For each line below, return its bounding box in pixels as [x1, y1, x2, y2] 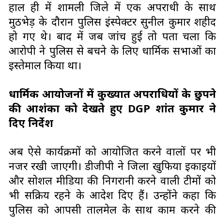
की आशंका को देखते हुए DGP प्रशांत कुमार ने [9, 100, 216, 115]
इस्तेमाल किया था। [9, 57, 81, 72]
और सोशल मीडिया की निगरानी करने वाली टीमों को [9, 173, 216, 188]
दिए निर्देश [9, 115, 53, 130]
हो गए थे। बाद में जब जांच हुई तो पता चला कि [9, 28, 216, 43]
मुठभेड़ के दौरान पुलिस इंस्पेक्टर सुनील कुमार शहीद [9, 14, 216, 29]
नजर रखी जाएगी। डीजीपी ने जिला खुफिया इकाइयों [9, 158, 216, 173]
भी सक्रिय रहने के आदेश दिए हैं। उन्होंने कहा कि [9, 187, 216, 202]
